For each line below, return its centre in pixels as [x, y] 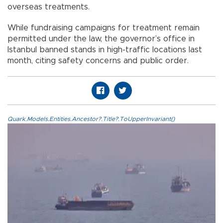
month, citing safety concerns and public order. [98, 61]
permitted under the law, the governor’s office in [101, 39]
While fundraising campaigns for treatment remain [104, 28]
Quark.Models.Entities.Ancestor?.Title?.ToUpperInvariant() [91, 119]
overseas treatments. [49, 7]
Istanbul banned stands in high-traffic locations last [105, 50]
